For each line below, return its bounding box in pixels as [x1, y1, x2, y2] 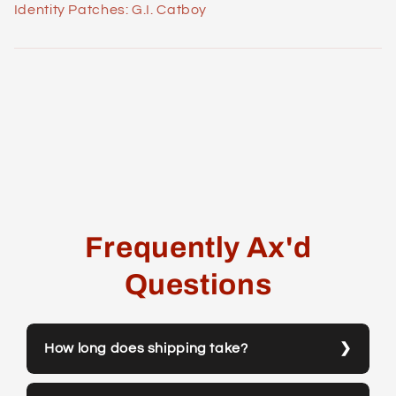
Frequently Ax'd [84, 232, 312, 264]
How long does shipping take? [44, 340, 248, 355]
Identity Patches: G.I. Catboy [13, 3, 208, 18]
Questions [124, 269, 272, 301]
